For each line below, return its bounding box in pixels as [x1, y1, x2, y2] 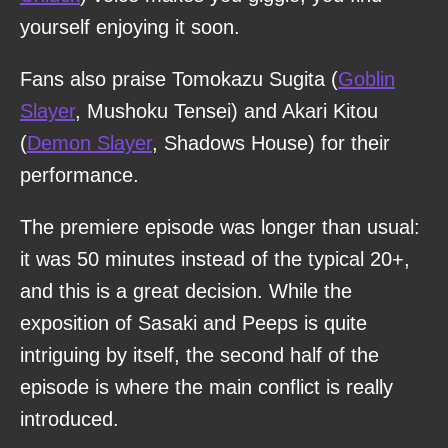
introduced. [20, 407, 119, 430]
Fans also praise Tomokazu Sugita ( [20, 67, 338, 90]
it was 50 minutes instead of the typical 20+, [20, 247, 410, 270]
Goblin [338, 67, 395, 90]
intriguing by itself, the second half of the [20, 343, 379, 366]
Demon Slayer [27, 131, 152, 154]
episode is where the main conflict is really [20, 375, 393, 398]
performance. [20, 163, 139, 186]
